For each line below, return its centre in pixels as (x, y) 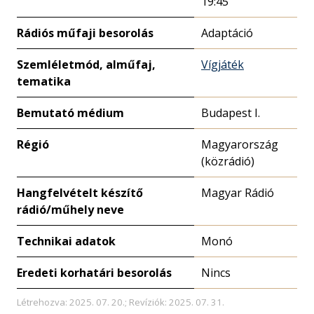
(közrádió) (228, 161)
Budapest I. (231, 113)
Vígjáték (223, 64)
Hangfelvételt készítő (80, 193)
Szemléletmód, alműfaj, (86, 64)
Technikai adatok (66, 241)
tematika (44, 81)
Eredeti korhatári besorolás (94, 273)
